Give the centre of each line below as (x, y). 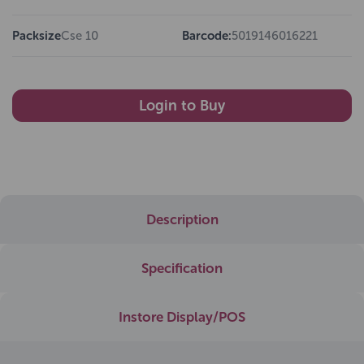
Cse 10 (80, 35)
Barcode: (207, 35)
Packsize (37, 35)
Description (182, 219)
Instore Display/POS (182, 316)
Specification (182, 268)
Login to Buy (182, 105)
